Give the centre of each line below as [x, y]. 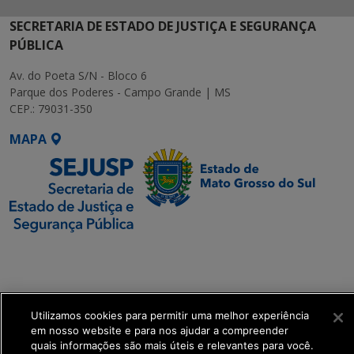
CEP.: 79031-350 [51, 109]
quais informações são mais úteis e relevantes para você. [172, 345]
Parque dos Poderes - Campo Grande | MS [120, 92]
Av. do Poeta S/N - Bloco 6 [78, 75]
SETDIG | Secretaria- [74, 252]
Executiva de [49, 271]
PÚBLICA [36, 45]
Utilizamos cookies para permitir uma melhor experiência [170, 315]
